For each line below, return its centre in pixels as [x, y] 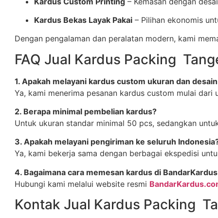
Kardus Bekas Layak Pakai [83, 20]
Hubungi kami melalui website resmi [82, 184]
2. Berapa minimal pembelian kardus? [86, 112]
